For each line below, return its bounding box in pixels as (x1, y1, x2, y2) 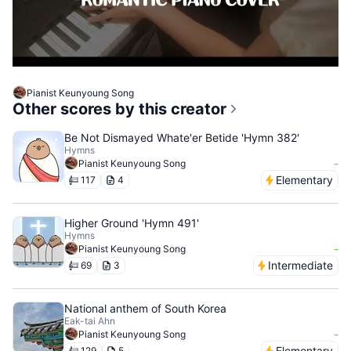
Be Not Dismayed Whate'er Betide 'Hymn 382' (64, 131, 299, 144)
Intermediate (268, 259, 333, 272)
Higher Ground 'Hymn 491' (64, 216, 199, 230)
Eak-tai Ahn (64, 315, 115, 327)
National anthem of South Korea (64, 302, 226, 315)
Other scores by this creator (13, 100, 226, 118)
